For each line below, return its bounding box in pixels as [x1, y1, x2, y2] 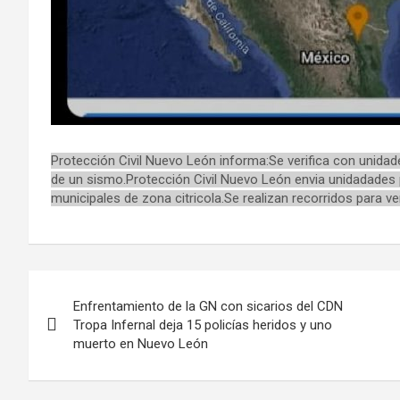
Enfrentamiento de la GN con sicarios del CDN [73, 297, 343, 314]
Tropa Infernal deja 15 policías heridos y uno [73, 316, 332, 333]
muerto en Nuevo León [73, 335, 208, 352]
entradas [28, 343, 139, 378]
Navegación [28, 270, 178, 304]
